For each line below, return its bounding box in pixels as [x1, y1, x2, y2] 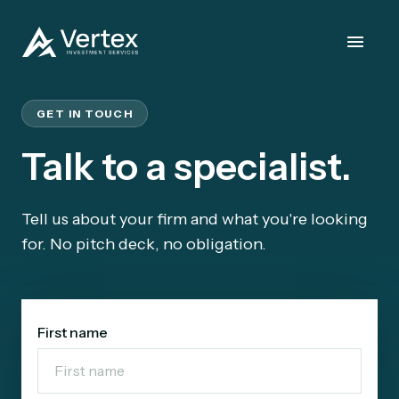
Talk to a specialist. [21, 142, 351, 190]
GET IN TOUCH [37, 106, 134, 120]
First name [37, 322, 108, 341]
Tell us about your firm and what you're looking [21, 208, 368, 229]
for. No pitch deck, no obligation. [21, 233, 266, 254]
